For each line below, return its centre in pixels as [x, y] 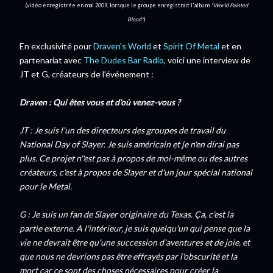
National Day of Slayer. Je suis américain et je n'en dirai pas [129, 144]
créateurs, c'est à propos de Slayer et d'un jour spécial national [136, 172]
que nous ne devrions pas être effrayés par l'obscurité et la [128, 256]
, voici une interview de [207, 60]
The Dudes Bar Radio [124, 60]
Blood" [136, 19]
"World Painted [229, 5]
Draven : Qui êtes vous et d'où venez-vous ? [100, 102]
